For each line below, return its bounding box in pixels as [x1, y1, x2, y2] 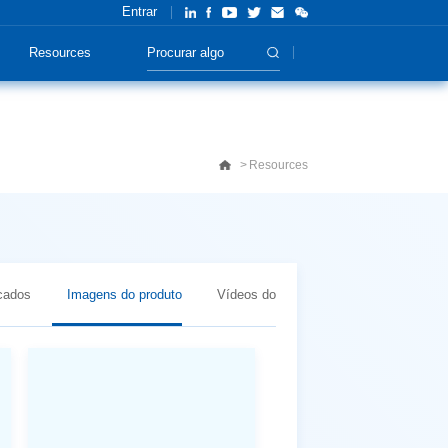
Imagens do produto [66, 286, 182, 302]
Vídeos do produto [217, 286, 324, 302]
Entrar [122, 5, 158, 20]
